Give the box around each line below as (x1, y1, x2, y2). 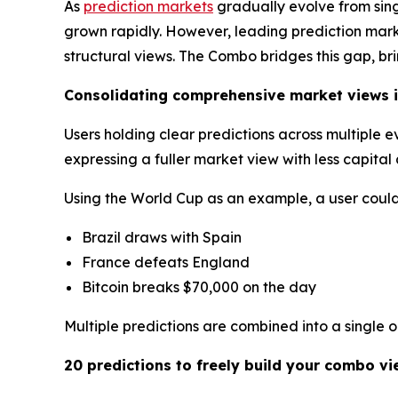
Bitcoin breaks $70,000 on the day (82, 278, 316, 297)
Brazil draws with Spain (82, 228, 242, 247)
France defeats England (82, 253, 250, 272)
